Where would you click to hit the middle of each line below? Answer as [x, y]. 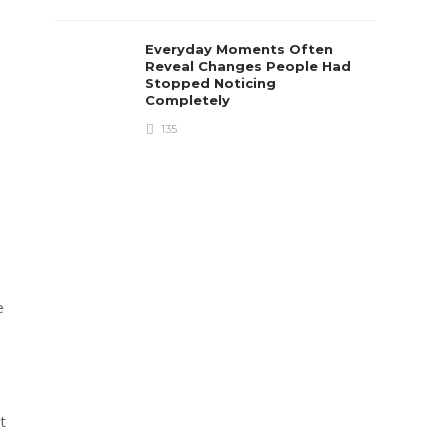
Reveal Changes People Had [248, 66]
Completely [190, 100]
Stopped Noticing [211, 83]
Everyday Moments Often [239, 49]
